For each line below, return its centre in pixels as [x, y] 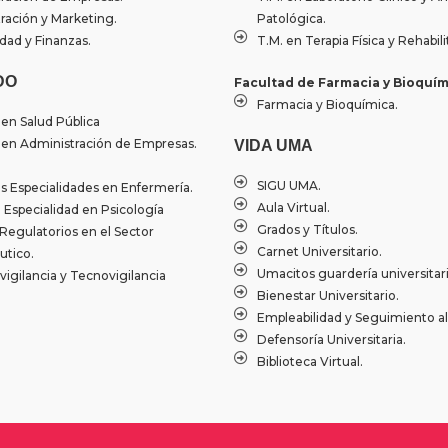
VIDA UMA [273, 146]
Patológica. [291, 19]
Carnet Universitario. [319, 252]
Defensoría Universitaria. [331, 340]
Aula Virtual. [293, 208]
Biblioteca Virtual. [309, 362]
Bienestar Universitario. [327, 296]
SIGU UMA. [288, 186]
